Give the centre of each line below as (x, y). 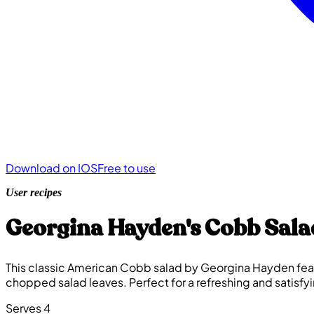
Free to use (127, 168)
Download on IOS (52, 168)
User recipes (34, 192)
